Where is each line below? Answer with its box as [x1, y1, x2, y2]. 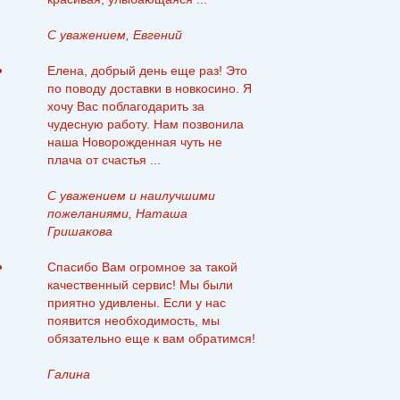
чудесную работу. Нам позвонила [47, 117, 244, 131]
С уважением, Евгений [47, 28, 182, 42]
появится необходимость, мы [47, 313, 220, 328]
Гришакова [47, 224, 112, 238]
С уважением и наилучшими [47, 188, 215, 203]
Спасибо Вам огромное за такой [47, 260, 237, 274]
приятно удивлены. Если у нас [47, 296, 226, 310]
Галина [47, 367, 90, 381]
